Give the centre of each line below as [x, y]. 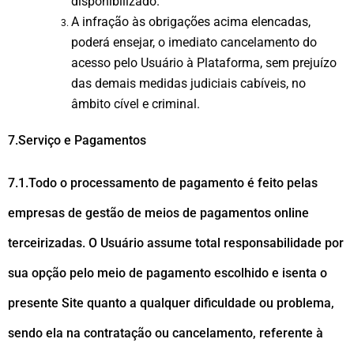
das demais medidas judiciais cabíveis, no [188, 83]
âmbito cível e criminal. [136, 104]
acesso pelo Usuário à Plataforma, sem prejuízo [204, 62]
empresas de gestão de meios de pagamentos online [158, 213]
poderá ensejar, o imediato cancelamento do [194, 42]
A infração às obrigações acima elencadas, [191, 21]
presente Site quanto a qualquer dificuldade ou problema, [171, 303]
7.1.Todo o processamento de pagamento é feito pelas [163, 183]
